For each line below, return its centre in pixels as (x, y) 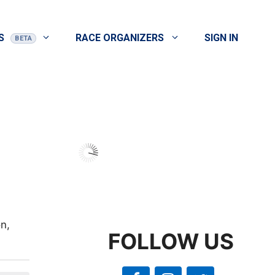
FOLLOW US (171, 242)
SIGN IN (221, 37)
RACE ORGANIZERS (120, 37)
